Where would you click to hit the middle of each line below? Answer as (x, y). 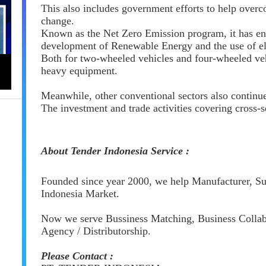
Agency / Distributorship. (96, 231)
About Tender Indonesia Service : (115, 151)
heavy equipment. (79, 71)
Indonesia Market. (80, 194)
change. (58, 21)
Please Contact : (77, 256)
